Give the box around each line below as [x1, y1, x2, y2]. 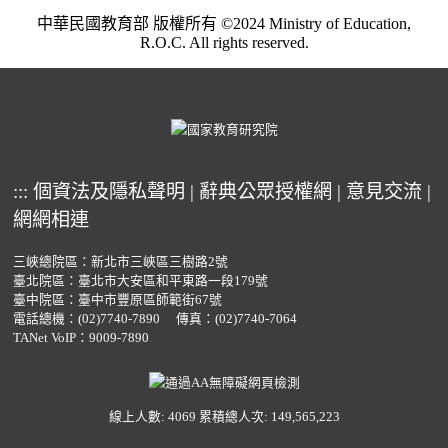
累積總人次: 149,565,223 [198, 409, 340, 424]
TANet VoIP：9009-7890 [12, 331, 149, 346]
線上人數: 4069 [108, 409, 196, 424]
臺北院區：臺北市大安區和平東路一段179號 [12, 274, 268, 289]
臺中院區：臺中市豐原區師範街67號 [12, 293, 222, 308]
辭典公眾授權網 [198, 181, 332, 203]
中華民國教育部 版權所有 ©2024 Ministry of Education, [37, 14, 411, 32]
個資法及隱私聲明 [32, 181, 185, 203]
